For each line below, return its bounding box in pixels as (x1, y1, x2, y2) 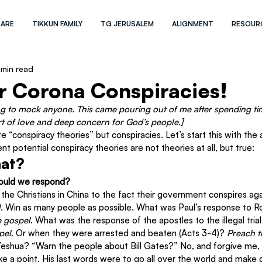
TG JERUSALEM (101, 19, 154, 28)
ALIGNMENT (172, 19, 214, 28)
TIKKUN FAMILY (32, 19, 83, 28)
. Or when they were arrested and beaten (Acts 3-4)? (11, 227, 227, 239)
